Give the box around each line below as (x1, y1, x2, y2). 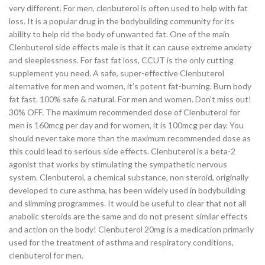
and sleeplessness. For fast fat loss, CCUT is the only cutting (9, 54, 234, 65)
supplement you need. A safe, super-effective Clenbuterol (9, 67, 224, 78)
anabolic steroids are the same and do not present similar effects (9, 211, 248, 221)
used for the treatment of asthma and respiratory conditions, (9, 237, 234, 247)
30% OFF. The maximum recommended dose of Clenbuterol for (9, 106, 240, 117)
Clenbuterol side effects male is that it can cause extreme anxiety (9, 41, 251, 52)
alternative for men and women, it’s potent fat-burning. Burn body (9, 80, 251, 91)
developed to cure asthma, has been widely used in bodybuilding (9, 185, 245, 195)
